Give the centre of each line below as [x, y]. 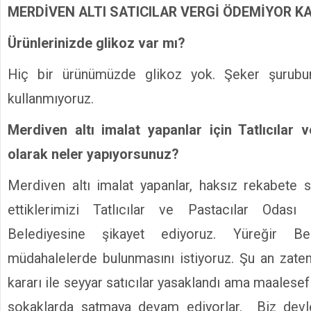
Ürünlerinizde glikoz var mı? [98, 44]
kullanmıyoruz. [51, 99]
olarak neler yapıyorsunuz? [95, 155]
